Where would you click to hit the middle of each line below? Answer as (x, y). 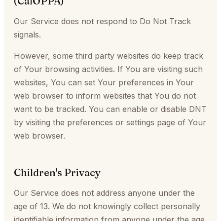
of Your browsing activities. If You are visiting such (108, 69)
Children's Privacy (57, 172)
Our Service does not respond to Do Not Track (102, 21)
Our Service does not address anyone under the (104, 193)
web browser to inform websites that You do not (105, 96)
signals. (27, 35)
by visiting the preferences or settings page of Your (110, 122)
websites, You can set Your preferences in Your (104, 82)
